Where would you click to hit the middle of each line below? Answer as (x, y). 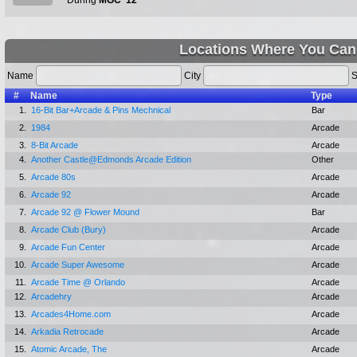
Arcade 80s (53, 177)
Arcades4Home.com (71, 314)
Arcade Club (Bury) (69, 229)
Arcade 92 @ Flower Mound (85, 212)
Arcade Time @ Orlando (78, 282)
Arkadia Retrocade (67, 331)
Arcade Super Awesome (78, 265)
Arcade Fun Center (68, 247)
